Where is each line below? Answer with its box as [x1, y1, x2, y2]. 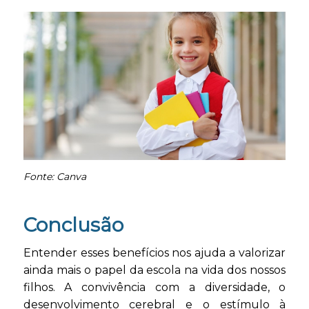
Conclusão [23, 212, 123, 237]
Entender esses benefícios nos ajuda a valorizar [23, 246, 286, 260]
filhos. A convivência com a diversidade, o [23, 281, 286, 295]
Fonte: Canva [23, 170, 86, 183]
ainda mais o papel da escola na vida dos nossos [23, 263, 286, 277]
